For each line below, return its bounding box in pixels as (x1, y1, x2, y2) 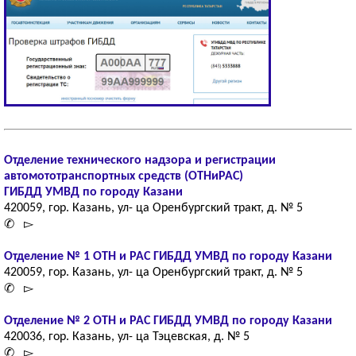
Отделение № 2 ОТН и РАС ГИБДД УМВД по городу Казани (4, 314, 332, 327)
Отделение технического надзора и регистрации (4, 153, 276, 167)
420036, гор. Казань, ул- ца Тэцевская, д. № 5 (4, 330, 250, 343)
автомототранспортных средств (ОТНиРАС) (4, 169, 243, 183)
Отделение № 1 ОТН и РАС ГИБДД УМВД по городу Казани (4, 250, 332, 263)
